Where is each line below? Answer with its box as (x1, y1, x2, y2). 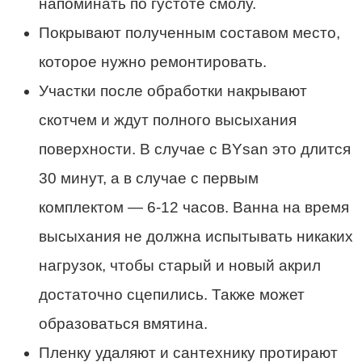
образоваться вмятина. (39, 314, 208, 332)
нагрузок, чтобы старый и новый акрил (39, 256, 321, 274)
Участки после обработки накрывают (39, 82, 307, 99)
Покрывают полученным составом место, (39, 23, 340, 41)
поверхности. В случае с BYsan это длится (39, 140, 351, 158)
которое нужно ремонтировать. (39, 53, 267, 70)
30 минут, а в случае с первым (39, 169, 259, 187)
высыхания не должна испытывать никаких (39, 227, 353, 245)
